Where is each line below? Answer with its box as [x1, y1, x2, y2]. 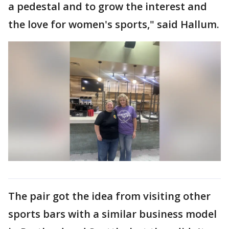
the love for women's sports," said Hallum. [8, 17, 219, 31]
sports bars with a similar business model [8, 207, 217, 221]
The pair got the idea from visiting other [8, 189, 211, 203]
